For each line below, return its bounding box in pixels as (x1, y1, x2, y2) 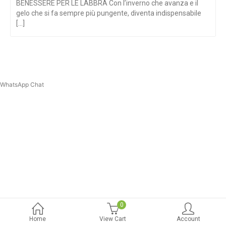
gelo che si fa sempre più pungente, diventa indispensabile (16, 9, 201, 17)
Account (176, 215, 200, 222)
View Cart (99, 215, 127, 222)
